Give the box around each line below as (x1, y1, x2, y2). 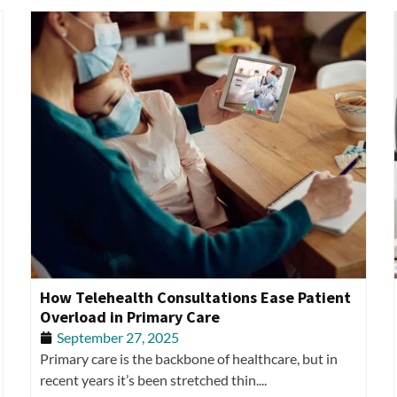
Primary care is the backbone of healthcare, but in (40, 350, 338, 368)
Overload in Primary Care (40, 307, 220, 328)
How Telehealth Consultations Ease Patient (40, 287, 351, 308)
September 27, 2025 (57, 329, 179, 346)
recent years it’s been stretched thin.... (40, 371, 267, 389)
